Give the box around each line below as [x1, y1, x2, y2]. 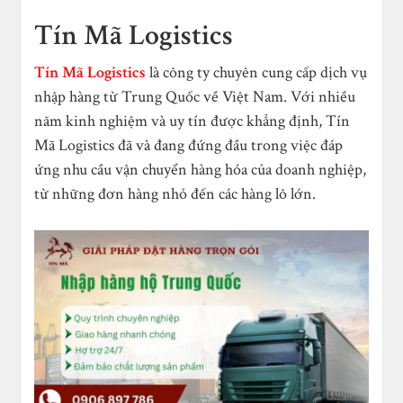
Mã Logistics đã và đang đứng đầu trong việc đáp [34, 134, 344, 156]
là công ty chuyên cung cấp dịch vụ [146, 61, 368, 83]
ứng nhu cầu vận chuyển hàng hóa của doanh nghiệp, [34, 158, 367, 180]
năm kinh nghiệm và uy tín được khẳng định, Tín [34, 110, 351, 131]
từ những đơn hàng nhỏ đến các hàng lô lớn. [34, 183, 317, 204]
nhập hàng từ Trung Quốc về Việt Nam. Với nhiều [34, 85, 356, 107]
